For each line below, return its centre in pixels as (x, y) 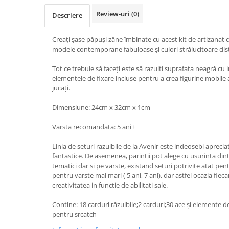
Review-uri (114, 14)
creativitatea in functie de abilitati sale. (110, 185)
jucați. (61, 88)
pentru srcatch (75, 214)
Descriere (67, 15)
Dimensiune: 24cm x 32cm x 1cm (101, 107)
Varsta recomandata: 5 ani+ (94, 127)
